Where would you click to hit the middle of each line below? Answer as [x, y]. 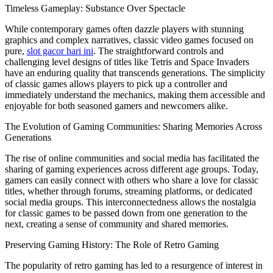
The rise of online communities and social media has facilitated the [132, 158]
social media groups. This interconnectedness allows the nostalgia [130, 202]
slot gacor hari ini [60, 51]
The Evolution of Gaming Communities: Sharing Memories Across [133, 126]
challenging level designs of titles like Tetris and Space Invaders [127, 62]
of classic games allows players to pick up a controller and [116, 83]
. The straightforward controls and [158, 51]
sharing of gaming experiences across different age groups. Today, [132, 169]
